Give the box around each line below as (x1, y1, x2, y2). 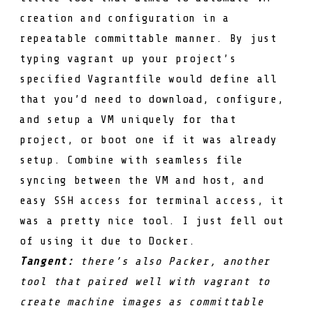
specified (20, 72, 87, 85)
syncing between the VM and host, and (20, 173, 264, 187)
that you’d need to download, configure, (20, 92, 284, 105)
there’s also (73, 254, 169, 268)
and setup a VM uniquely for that (20, 112, 237, 126)
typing (20, 52, 67, 65)
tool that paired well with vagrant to (20, 275, 270, 288)
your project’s (134, 52, 237, 65)
